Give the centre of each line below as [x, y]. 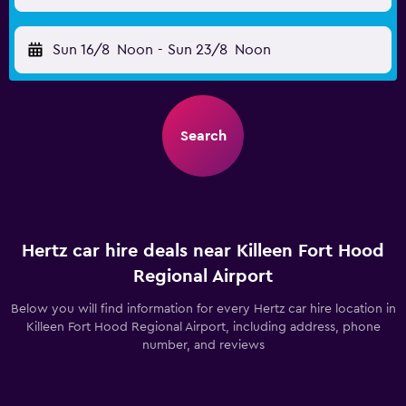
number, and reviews [203, 345]
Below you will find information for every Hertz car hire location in [203, 309]
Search [203, 136]
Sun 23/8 [197, 50]
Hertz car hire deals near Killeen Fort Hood [203, 251]
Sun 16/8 [81, 50]
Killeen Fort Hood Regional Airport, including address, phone [203, 327]
